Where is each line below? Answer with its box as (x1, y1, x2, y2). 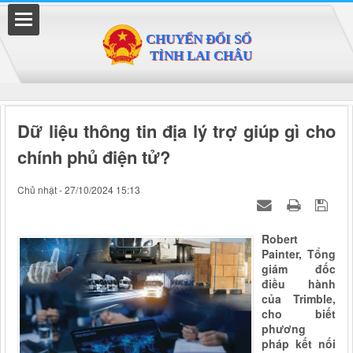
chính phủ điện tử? (17, 144, 170, 169)
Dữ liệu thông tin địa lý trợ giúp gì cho (17, 118, 336, 143)
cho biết (262, 306, 336, 321)
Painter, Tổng (262, 246, 336, 262)
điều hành (262, 276, 336, 292)
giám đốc (262, 261, 336, 277)
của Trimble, (262, 291, 336, 307)
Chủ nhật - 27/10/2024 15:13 (17, 183, 140, 196)
